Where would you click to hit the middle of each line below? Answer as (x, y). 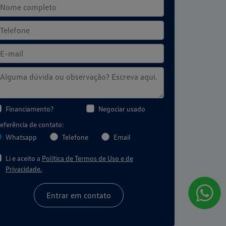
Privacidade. (24, 168)
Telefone (75, 137)
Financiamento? (30, 108)
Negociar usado (122, 108)
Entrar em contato (79, 195)
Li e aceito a (24, 158)
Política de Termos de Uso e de (88, 158)
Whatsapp (21, 137)
